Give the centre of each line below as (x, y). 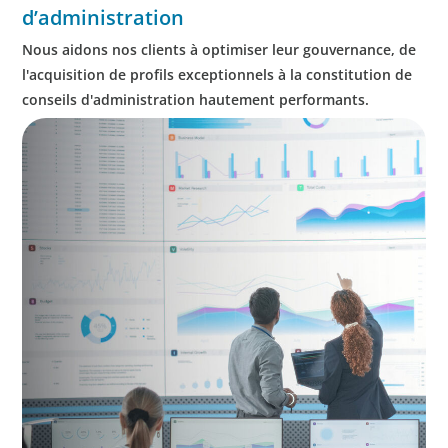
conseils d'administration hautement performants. (196, 100)
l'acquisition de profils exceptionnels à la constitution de (217, 75)
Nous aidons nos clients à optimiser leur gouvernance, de (219, 50)
